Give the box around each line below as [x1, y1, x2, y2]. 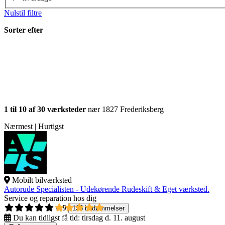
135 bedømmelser [72, 204, 125, 212]
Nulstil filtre [4, 9, 42, 18]
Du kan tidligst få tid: [13, 213, 80, 222]
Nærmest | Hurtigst [4, 122, 64, 131]
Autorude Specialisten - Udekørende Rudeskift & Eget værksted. [4, 185, 209, 194]
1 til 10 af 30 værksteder [4, 105, 86, 114]
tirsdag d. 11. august [82, 213, 145, 222]
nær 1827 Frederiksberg [86, 105, 164, 114]
